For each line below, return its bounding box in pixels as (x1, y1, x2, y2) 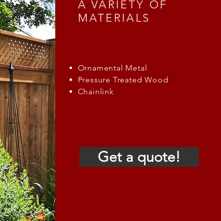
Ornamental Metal (77, 63, 147, 73)
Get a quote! (97, 148, 181, 165)
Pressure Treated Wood (77, 75, 169, 84)
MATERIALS (77, 11, 150, 25)
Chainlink (77, 87, 114, 96)
